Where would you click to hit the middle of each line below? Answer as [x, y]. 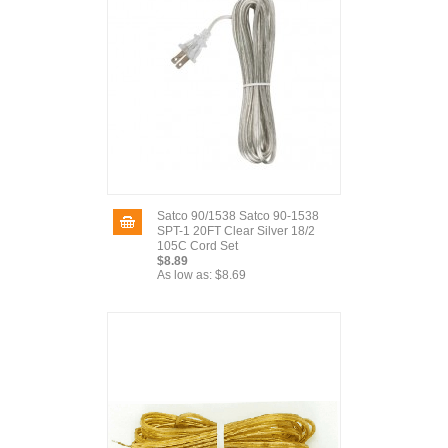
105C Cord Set [197, 246]
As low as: [184, 275]
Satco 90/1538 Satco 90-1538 [238, 216]
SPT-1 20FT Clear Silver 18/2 [236, 231]
